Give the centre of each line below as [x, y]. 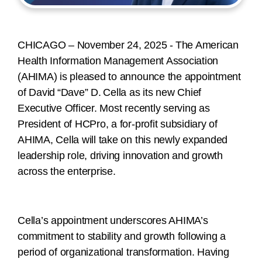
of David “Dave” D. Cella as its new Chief [110, 93]
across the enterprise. [68, 172]
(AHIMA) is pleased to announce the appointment [129, 77]
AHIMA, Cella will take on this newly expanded [123, 140]
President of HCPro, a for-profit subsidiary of [118, 124]
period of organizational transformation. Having [123, 252]
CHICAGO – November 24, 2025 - [96, 45]
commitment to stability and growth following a [122, 237]
